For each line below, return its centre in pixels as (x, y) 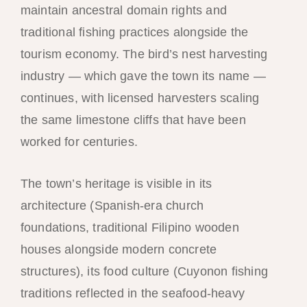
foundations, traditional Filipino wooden (130, 227)
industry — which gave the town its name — (143, 76)
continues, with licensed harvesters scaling (140, 98)
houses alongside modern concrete (119, 249)
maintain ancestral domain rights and (123, 10)
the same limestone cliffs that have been (133, 120)
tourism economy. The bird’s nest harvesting (144, 54)
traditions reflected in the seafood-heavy (132, 293)
